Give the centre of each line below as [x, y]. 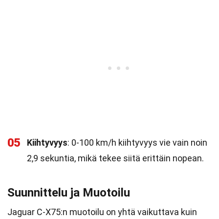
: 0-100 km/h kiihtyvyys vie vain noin [137, 142]
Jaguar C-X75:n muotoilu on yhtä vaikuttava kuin [102, 212]
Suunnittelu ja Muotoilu [69, 193]
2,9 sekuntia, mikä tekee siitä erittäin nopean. [115, 158]
